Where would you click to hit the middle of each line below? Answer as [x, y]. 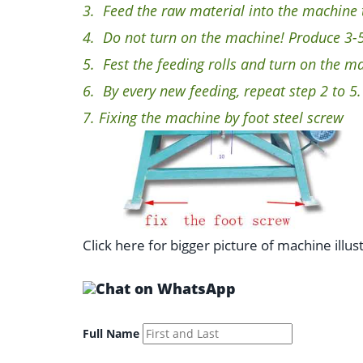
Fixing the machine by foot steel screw [221, 117]
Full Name [111, 333]
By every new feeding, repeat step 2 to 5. [230, 90]
